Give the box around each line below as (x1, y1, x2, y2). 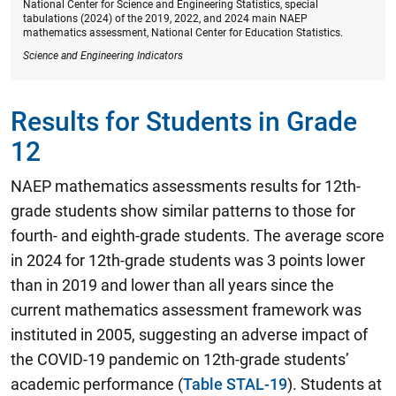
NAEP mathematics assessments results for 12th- (11, 176, 361, 195)
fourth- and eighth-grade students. (11, 225, 254, 245)
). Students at (287, 374, 382, 393)
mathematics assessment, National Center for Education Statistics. (23, 26, 343, 39)
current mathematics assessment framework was (11, 300, 362, 319)
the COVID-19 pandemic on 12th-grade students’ (11, 349, 349, 369)
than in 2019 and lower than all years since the (11, 275, 334, 294)
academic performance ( (11, 374, 183, 393)
